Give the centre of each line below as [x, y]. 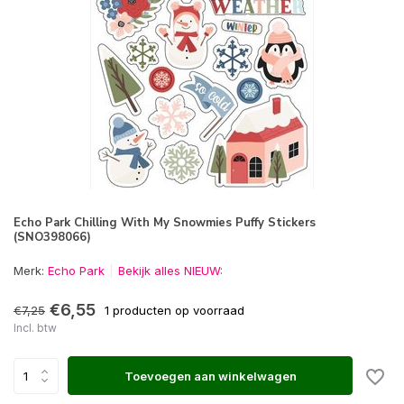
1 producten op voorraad [174, 310]
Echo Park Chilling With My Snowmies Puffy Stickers [165, 223]
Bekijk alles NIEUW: [170, 271]
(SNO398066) [52, 237]
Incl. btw [35, 328]
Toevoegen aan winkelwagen [210, 376]
